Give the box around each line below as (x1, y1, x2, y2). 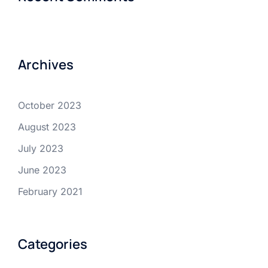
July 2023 (18, 142, 63, 155)
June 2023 (18, 164, 66, 176)
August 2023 (18, 121, 76, 133)
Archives (18, 56, 74, 74)
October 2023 (18, 99, 81, 112)
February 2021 (18, 185, 83, 198)
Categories (18, 235, 87, 254)
